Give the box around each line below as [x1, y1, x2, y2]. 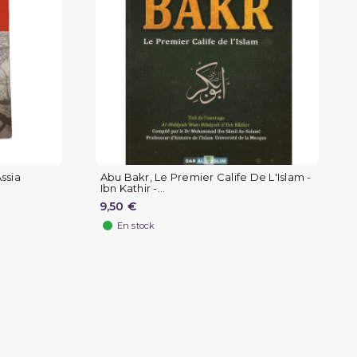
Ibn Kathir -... [100, 182, 166, 195]
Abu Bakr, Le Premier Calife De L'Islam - [100, 171, 312, 184]
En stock [116, 220, 155, 232]
